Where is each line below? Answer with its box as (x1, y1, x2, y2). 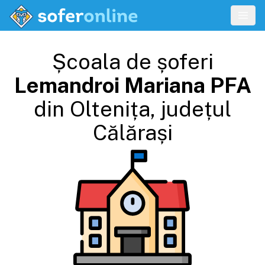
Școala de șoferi (51, 49, 214, 74)
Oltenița (70, 96, 150, 121)
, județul (150, 96, 231, 121)
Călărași (92, 120, 173, 145)
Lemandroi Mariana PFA (14, 73, 251, 98)
